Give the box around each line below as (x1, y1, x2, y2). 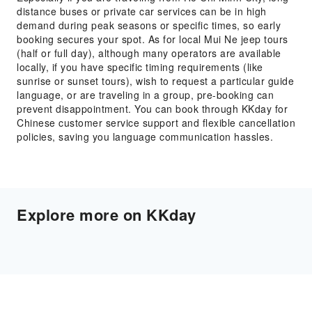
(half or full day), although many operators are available (17, 46, 281, 60)
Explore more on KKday (17, 203, 196, 226)
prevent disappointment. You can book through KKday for (17, 102, 288, 116)
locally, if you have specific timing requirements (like (17, 60, 263, 74)
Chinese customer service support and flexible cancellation (17, 116, 295, 130)
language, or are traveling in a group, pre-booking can (17, 88, 274, 102)
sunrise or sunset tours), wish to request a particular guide (17, 74, 294, 88)
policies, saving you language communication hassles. (17, 130, 273, 143)
